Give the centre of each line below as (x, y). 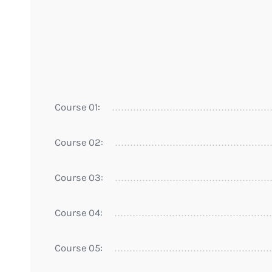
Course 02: (79, 142)
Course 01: (77, 107)
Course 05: (79, 248)
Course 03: (79, 177)
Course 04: (79, 212)
